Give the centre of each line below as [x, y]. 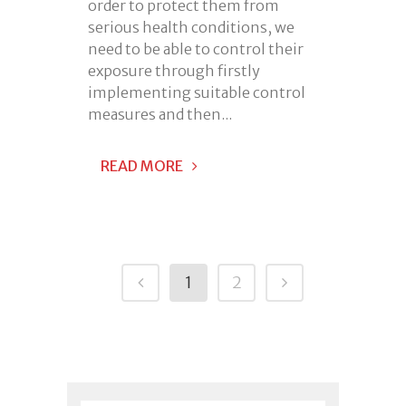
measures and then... [160, 115]
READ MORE [142, 166]
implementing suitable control [197, 93]
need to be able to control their [196, 49]
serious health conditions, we [191, 28]
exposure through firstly [174, 71]
